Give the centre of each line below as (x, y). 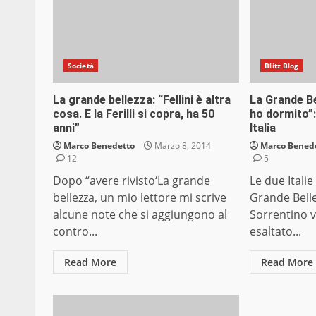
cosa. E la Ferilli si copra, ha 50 (134, 114)
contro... (75, 232)
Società (81, 66)
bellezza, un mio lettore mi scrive (140, 198)
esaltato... (276, 232)
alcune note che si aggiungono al (140, 215)
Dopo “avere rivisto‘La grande (132, 181)
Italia (263, 128)
